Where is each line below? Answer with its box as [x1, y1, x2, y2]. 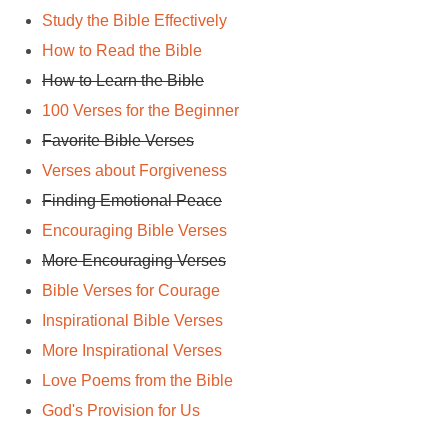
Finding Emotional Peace [42, 191, 222, 209]
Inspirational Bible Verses [42, 311, 223, 329]
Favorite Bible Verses [42, 131, 194, 149]
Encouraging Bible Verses [42, 221, 227, 239]
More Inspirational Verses [42, 341, 222, 359]
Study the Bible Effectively [42, 11, 227, 29]
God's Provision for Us [42, 401, 200, 419]
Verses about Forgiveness [42, 161, 227, 179]
